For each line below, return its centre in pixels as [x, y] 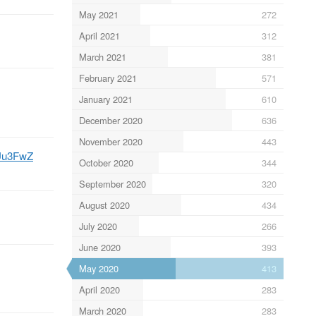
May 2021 [98, 14]
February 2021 [108, 78]
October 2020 [106, 162]
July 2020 [98, 226]
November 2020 [110, 141]
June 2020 [99, 247]
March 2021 [102, 56]
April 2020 [99, 289]
